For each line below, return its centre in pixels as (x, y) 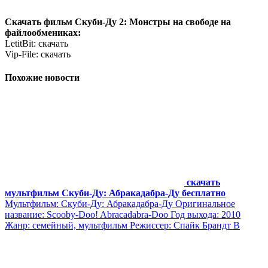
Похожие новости (42, 78)
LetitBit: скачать (36, 43)
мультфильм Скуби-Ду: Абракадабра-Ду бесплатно (115, 193)
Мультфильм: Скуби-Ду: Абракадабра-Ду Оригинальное (120, 204)
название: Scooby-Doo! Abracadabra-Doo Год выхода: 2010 (123, 215)
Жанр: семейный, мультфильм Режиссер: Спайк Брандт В (122, 226)
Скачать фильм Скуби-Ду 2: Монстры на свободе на (118, 22)
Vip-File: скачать (38, 54)
